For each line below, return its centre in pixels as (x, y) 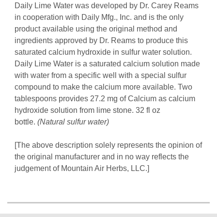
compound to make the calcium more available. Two (103, 87)
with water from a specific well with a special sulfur (101, 75)
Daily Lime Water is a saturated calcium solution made (107, 63)
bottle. (25, 122)
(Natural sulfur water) (72, 122)
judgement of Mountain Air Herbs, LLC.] (82, 168)
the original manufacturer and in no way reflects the (102, 156)
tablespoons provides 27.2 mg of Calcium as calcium (105, 98)
